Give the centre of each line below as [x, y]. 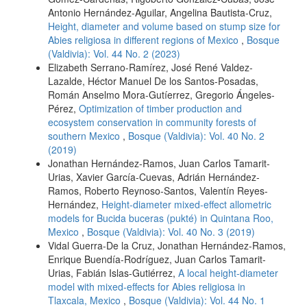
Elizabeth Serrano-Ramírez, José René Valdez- [150, 67]
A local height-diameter [228, 273]
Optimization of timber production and [160, 109]
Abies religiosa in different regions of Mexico [145, 40]
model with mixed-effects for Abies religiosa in [147, 287]
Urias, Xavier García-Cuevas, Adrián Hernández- [154, 177]
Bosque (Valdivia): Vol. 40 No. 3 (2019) [171, 232]
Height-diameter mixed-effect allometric [186, 205]
